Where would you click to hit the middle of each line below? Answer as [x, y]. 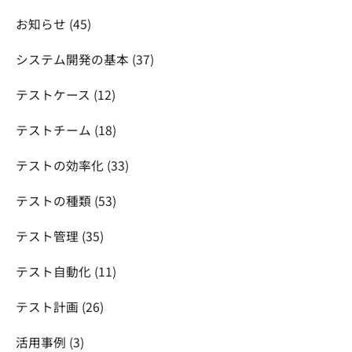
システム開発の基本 [73, 59]
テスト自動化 [55, 271]
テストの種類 [55, 200]
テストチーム [55, 130]
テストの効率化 [61, 165]
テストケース [54, 94]
